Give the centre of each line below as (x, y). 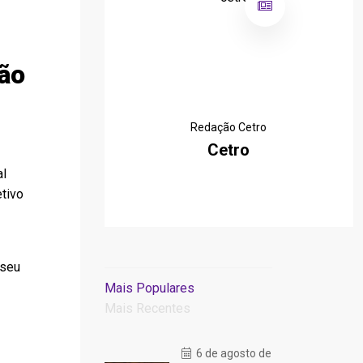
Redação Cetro (229, 127)
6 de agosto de (232, 353)
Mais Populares (149, 288)
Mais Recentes (147, 308)
